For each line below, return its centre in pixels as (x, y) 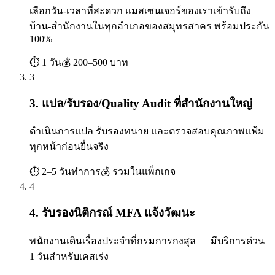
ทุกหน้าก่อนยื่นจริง (69, 147)
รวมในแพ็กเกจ (144, 172)
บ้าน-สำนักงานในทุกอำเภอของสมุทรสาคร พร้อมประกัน (149, 26)
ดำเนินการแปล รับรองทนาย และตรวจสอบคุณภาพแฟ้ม (147, 131)
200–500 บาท (101, 62)
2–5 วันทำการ (71, 172)
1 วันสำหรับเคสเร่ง (69, 256)
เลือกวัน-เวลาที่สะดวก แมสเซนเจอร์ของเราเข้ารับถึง (140, 10)
